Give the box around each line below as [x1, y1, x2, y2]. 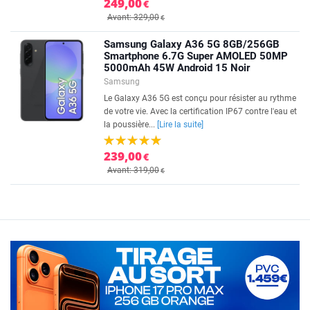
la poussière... [104, 120, 157, 129]
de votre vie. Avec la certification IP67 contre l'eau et [104, 107, 297, 116]
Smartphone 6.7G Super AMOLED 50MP [104, 50, 288, 62]
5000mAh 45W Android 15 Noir [104, 62, 250, 74]
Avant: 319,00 [107, 165, 159, 175]
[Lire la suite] [157, 120, 203, 129]
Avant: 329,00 [107, 12, 159, 22]
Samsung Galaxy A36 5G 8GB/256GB [104, 38, 280, 51]
